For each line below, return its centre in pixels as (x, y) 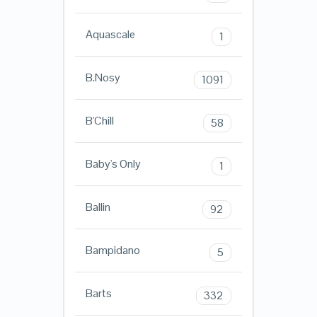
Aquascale (110, 35)
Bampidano (113, 250)
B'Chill (99, 121)
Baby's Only (113, 164)
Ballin (98, 207)
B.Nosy (103, 78)
